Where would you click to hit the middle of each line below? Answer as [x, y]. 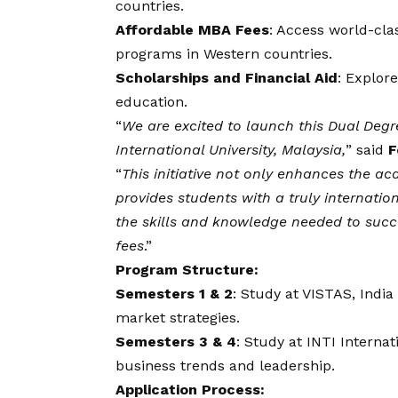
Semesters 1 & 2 [174, 293]
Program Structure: [187, 269]
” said [367, 149]
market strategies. [178, 317]
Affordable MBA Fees [192, 29]
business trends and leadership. [225, 365]
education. [151, 101]
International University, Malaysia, [231, 149]
